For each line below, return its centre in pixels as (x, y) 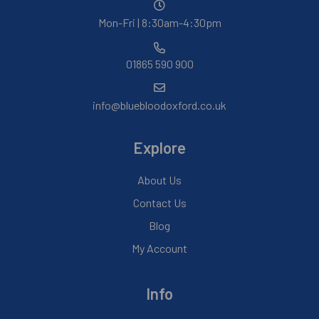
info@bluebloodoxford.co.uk (159, 105)
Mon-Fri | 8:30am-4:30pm (159, 23)
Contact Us (159, 203)
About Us (159, 180)
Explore (159, 148)
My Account (159, 249)
